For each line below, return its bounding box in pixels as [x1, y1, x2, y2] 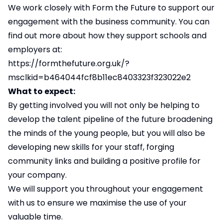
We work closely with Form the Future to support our [8, 2, 215, 13]
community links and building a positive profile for [8, 155, 201, 167]
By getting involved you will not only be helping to [8, 100, 200, 111]
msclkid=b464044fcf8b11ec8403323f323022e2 [8, 72, 191, 83]
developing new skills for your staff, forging [8, 141, 174, 153]
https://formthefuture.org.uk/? [8, 58, 129, 69]
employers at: [8, 44, 66, 55]
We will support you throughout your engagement [8, 183, 203, 195]
